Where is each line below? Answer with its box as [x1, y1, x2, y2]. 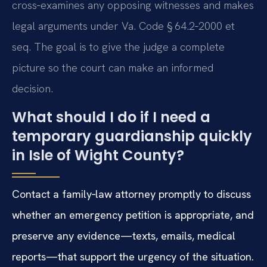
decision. [12, 82, 53, 96]
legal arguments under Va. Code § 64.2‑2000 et [12, 19, 235, 33]
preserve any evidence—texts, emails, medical [12, 228, 235, 243]
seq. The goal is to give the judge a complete [12, 40, 225, 54]
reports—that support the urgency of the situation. [12, 249, 254, 263]
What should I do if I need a [12, 107, 210, 127]
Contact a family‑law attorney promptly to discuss [12, 187, 251, 201]
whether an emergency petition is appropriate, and [12, 207, 254, 222]
